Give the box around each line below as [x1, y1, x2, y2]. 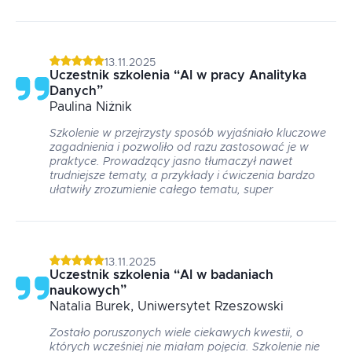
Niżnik [96, 101, 132, 113]
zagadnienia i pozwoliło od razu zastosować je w [49, 142, 309, 153]
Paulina [49, 101, 92, 113]
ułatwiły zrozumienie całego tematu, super [49, 185, 273, 196]
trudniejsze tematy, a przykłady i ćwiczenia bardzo [49, 170, 315, 181]
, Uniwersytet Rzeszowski [130, 300, 284, 313]
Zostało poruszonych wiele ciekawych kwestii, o [49, 328, 303, 339]
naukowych [49, 284, 120, 297]
